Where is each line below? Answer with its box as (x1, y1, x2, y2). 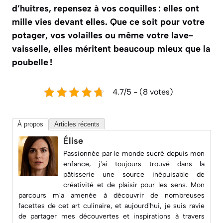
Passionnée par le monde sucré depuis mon (63, 149, 205, 158)
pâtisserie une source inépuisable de (63, 170, 205, 179)
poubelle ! (12, 57, 52, 68)
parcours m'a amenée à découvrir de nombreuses (18, 191, 205, 200)
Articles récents (54, 120, 100, 128)
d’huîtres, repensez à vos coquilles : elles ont (12, 3, 199, 14)
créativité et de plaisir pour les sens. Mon (63, 181, 205, 189)
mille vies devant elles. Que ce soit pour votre (12, 16, 205, 27)
